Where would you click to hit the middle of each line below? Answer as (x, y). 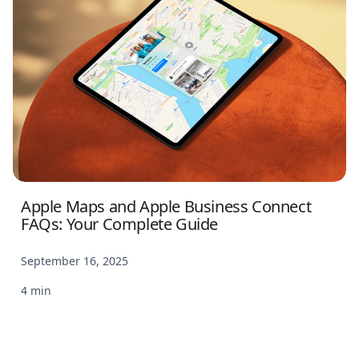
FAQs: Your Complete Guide (120, 224)
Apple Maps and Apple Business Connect (166, 207)
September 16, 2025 (75, 261)
